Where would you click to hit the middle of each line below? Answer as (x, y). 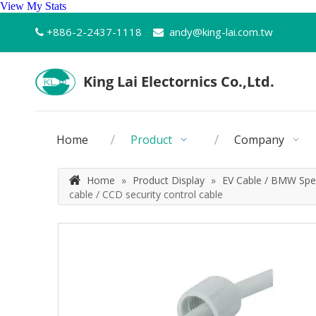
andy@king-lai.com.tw (221, 32)
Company (259, 140)
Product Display (169, 180)
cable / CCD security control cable (146, 194)
